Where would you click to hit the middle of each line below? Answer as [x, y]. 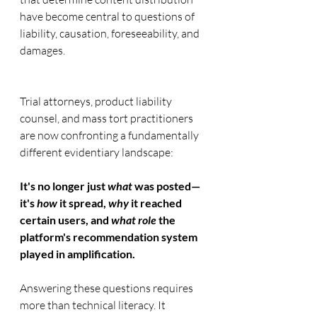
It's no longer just [64, 185]
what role [134, 219]
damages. [42, 50]
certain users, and [65, 219]
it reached [156, 202]
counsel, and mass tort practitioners [108, 118]
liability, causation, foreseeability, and [111, 33]
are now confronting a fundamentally [110, 135]
